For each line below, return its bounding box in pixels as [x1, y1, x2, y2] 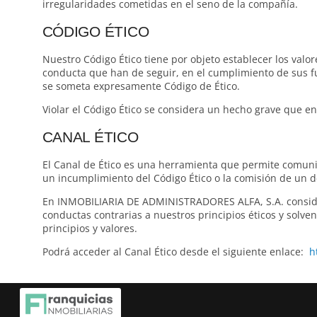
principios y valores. [42, 221, 137, 236]
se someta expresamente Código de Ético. [42, 79, 240, 93]
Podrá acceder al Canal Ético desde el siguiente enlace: [42, 245, 309, 259]
